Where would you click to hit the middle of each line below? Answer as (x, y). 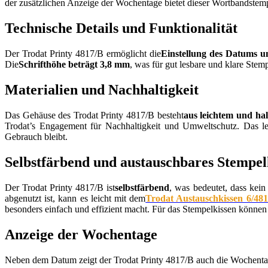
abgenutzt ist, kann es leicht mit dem (75, 198)
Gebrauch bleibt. (36, 137)
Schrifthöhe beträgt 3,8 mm (74, 65)
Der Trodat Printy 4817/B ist (60, 187)
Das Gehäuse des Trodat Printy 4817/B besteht (94, 115)
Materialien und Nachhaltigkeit (102, 90)
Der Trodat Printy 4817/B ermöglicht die (83, 54)
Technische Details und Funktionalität (121, 28)
